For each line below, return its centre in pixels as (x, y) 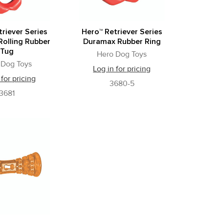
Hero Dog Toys (122, 55)
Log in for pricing (122, 69)
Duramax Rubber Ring (122, 42)
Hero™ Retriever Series (122, 32)
